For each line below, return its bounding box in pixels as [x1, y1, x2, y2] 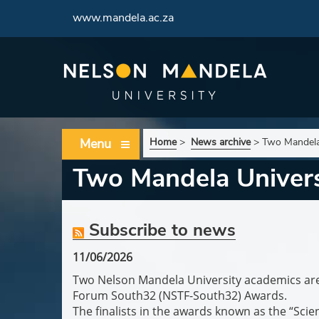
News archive [191, 135, 251, 149]
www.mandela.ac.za [73, 10, 174, 26]
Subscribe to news [84, 219, 236, 241]
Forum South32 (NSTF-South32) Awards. [73, 288, 287, 303]
